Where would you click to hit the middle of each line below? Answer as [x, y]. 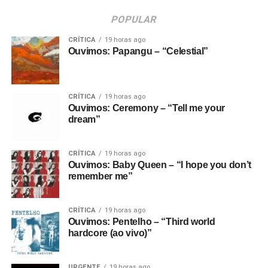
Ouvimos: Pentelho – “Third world [141, 222]
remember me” [100, 176]
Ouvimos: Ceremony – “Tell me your [147, 108]
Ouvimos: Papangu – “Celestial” [138, 51]
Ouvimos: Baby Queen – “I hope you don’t [160, 165]
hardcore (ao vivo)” [110, 233]
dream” [84, 119]
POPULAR [134, 19]
